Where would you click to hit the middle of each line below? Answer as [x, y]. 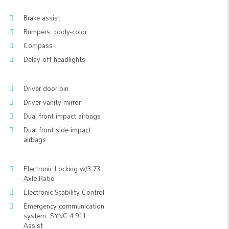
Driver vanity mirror [52, 102]
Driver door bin [46, 88]
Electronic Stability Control [64, 192]
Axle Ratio [39, 178]
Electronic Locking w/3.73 [62, 169]
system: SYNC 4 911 [55, 216]
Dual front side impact [57, 130]
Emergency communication [64, 206]
